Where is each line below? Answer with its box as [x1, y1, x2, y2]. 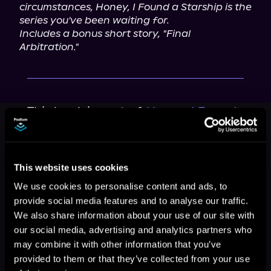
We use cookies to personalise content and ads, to [14, 181, 227, 192]
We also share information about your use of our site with [14, 210, 255, 221]
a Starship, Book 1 [27, 121, 132, 135]
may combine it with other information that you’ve [14, 239, 221, 250]
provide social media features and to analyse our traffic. [14, 195, 249, 206]
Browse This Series [27, 145, 146, 158]
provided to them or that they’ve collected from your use [14, 253, 250, 264]
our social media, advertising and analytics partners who [14, 224, 252, 235]
